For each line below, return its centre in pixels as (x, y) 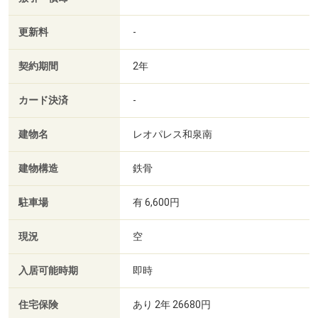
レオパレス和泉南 (174, 134)
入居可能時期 (48, 270)
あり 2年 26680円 (172, 304)
